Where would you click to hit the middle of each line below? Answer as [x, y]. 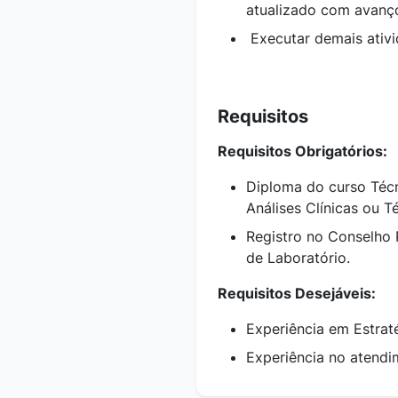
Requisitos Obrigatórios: [302, 151]
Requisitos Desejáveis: [297, 293]
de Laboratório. [298, 257]
